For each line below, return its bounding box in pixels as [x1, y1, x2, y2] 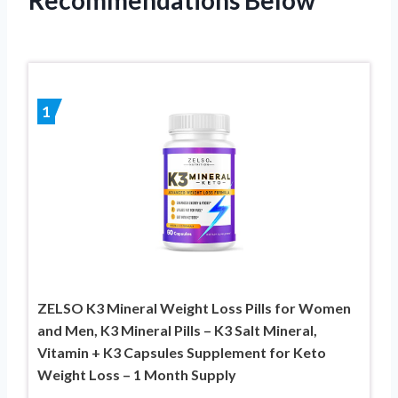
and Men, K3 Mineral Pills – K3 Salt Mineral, [37, 321, 317, 338]
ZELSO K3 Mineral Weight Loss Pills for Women [37, 298, 351, 316]
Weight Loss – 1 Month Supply [37, 365, 236, 383]
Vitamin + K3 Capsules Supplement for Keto [37, 343, 326, 361]
